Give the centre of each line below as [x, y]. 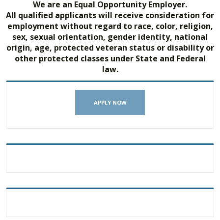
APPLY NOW [110, 102]
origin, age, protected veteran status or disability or [110, 48]
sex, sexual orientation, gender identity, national [110, 37]
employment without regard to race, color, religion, [110, 26]
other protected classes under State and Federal [110, 59]
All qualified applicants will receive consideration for [110, 15]
